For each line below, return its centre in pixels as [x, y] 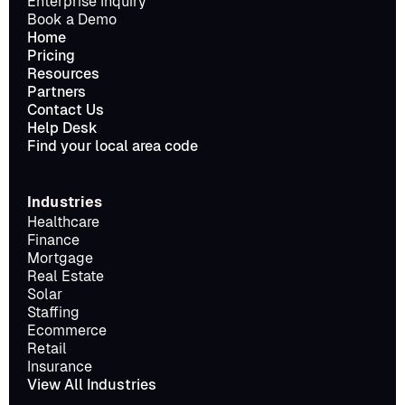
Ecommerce [67, 330]
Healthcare [63, 222]
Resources [63, 74]
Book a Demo [72, 19]
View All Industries [92, 385]
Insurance [60, 367]
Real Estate [66, 276]
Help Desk [62, 128]
